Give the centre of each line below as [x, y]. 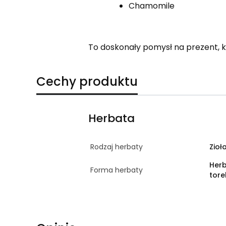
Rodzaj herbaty [116, 147]
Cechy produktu [87, 81]
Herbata [111, 118]
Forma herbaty [116, 170]
